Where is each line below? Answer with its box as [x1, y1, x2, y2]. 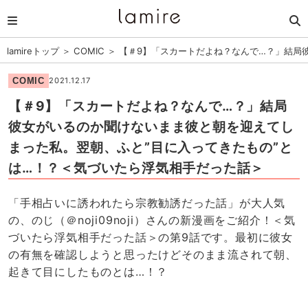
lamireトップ [7, 45, 59, 56]
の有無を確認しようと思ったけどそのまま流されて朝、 [8, 247, 298, 262]
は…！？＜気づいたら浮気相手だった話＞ [8, 159, 265, 176]
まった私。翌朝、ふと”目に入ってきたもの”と [8, 138, 293, 155]
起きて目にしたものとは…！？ [8, 265, 168, 279]
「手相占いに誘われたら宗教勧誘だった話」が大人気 [8, 196, 286, 210]
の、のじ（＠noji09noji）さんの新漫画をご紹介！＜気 [8, 213, 296, 228]
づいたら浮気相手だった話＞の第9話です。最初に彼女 [8, 230, 294, 245]
